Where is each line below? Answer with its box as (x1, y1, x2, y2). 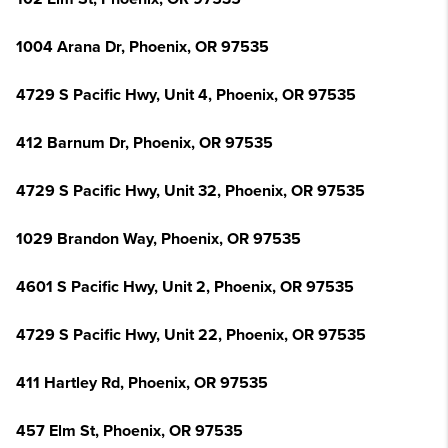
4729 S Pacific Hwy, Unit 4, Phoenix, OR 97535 (16, 85, 356, 105)
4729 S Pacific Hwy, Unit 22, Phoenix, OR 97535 (16, 325, 366, 345)
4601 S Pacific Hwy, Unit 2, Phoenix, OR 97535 (16, 277, 354, 297)
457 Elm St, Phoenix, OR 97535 (16, 421, 243, 441)
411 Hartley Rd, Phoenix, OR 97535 (16, 373, 268, 393)
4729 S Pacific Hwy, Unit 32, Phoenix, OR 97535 (16, 181, 365, 201)
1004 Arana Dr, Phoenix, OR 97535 (16, 37, 269, 57)
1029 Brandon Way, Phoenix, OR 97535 (16, 229, 301, 249)
